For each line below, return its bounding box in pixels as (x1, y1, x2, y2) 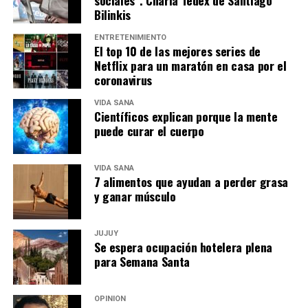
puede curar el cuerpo (93, 121, 204, 140)
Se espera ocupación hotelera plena (93, 237, 272, 256)
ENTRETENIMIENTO (93, 32, 166, 42)
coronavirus (93, 70, 152, 89)
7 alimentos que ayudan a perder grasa (93, 172, 288, 190)
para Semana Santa (93, 252, 190, 270)
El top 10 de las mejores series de (93, 41, 261, 60)
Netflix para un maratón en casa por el (93, 56, 287, 74)
